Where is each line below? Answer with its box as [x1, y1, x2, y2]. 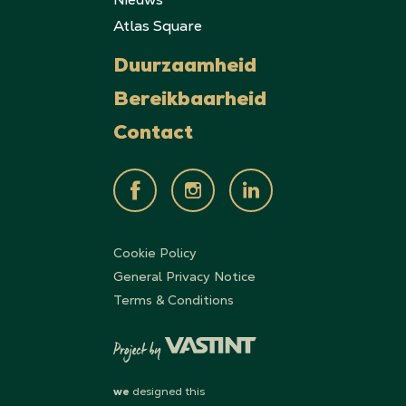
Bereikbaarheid [113, 91, 267, 111]
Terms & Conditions [113, 291, 235, 308]
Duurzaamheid [113, 57, 257, 78]
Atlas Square [113, 15, 203, 35]
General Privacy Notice [113, 267, 256, 285]
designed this [130, 383, 206, 399]
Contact [113, 124, 194, 145]
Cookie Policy [113, 244, 198, 261]
